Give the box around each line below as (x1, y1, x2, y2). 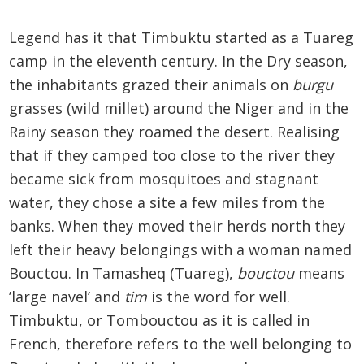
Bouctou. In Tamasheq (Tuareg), (9, 263, 238, 284)
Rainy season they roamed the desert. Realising (9, 122, 340, 142)
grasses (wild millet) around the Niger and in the (9, 98, 349, 119)
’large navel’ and (9, 287, 125, 307)
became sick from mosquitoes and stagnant (9, 169, 319, 189)
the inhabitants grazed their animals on (9, 75, 293, 95)
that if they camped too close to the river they (9, 145, 336, 166)
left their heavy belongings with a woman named (9, 240, 353, 260)
